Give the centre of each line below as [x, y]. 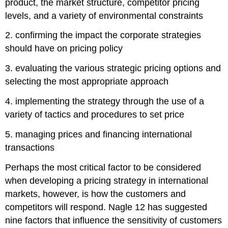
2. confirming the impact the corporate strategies [103, 35]
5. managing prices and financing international [99, 134]
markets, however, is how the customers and [96, 194]
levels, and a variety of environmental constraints [104, 16]
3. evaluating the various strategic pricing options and [113, 68]
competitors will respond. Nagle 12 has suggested [106, 207]
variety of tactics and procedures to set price [95, 114]
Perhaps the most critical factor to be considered [103, 167]
